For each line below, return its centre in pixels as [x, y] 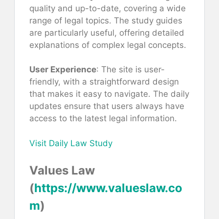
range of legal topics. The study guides [106, 20]
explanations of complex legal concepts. [108, 45]
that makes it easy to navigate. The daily [109, 94]
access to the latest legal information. [103, 119]
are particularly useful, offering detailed [107, 33]
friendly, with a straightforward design [104, 82]
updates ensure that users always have [107, 106]
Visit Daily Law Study [71, 143]
